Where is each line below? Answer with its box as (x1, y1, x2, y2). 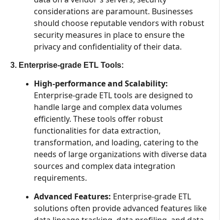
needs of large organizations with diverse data (33, 149, 207, 160)
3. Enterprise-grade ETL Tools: (10, 61, 124, 70)
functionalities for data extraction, (33, 125, 161, 137)
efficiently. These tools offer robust (33, 113, 163, 125)
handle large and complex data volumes (33, 102, 182, 113)
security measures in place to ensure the (33, 29, 185, 40)
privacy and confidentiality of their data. (33, 41, 182, 52)
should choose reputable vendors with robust (33, 17, 204, 28)
